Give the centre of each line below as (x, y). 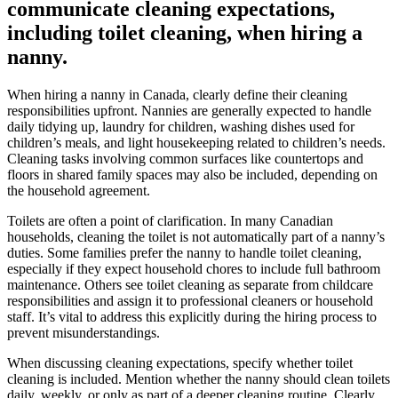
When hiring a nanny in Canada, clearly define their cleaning (177, 95)
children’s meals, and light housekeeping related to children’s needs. (196, 143)
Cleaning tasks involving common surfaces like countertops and (185, 159)
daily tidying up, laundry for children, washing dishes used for (181, 127)
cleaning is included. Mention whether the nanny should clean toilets (199, 379)
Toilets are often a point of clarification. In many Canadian (170, 221)
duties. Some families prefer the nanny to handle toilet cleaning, (184, 253)
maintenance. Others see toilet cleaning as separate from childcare (190, 285)
